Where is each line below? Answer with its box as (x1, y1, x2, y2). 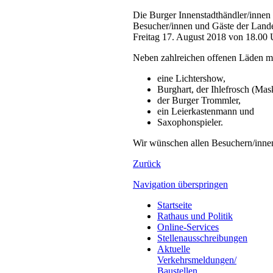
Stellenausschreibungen (157, 232, 247, 243)
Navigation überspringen (133, 179, 228, 190)
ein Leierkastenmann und (157, 105, 254, 116)
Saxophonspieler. (157, 116, 223, 127)
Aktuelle (157, 243, 190, 254)
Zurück (133, 158, 161, 169)
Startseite (157, 199, 192, 210)
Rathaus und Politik (157, 210, 233, 221)
